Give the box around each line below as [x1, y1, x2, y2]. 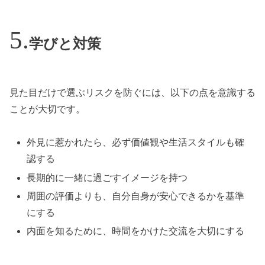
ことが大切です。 [9, 104, 85, 114]
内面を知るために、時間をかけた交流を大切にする [27, 225, 245, 236]
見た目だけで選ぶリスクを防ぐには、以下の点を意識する [9, 87, 256, 98]
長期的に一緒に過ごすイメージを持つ [27, 172, 188, 183]
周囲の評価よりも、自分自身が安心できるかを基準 [27, 190, 245, 201]
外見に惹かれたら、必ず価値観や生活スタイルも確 [27, 137, 245, 148]
